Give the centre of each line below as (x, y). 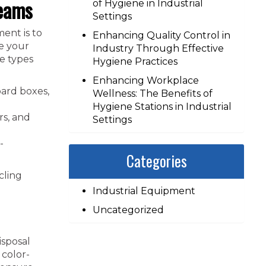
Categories (156, 161)
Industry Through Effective (158, 48)
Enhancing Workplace (146, 80)
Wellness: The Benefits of (153, 94)
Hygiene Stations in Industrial (162, 107)
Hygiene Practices (135, 61)
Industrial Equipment (144, 191)
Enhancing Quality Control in (161, 35)
